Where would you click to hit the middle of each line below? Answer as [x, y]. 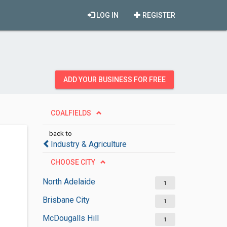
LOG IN [107, 15]
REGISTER [158, 15]
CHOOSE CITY [73, 162]
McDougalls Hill [70, 218]
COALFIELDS [71, 113]
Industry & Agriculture [88, 144]
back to [60, 133]
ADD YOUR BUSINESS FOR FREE [115, 80]
